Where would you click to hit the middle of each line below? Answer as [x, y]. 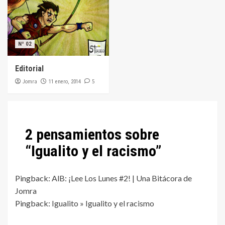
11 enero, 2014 [65, 81]
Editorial [29, 68]
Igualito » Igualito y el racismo [103, 203]
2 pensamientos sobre [92, 134]
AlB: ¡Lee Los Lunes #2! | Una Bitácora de [122, 178]
